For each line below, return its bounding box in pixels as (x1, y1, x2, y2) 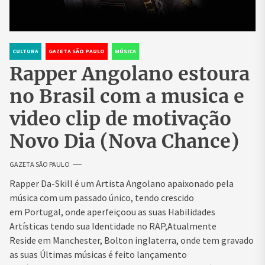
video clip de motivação (9, 106, 231, 131)
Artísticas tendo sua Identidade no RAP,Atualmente (9, 219, 216, 232)
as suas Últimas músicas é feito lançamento (9, 248, 187, 260)
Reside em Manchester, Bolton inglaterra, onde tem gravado (9, 234, 254, 246)
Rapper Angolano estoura (9, 62, 250, 86)
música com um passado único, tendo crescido (9, 191, 194, 203)
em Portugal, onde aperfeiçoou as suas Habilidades (9, 205, 215, 218)
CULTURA (12, 47, 38, 55)
